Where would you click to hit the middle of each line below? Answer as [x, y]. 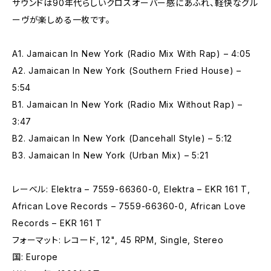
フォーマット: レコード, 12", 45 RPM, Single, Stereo [118, 240]
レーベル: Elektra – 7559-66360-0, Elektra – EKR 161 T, [131, 189]
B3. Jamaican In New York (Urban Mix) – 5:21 [110, 155]
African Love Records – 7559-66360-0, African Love [129, 206]
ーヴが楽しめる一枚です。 [61, 20]
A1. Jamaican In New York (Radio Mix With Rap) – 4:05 [132, 54]
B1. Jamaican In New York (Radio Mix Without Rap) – [127, 104]
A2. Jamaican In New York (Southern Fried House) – [127, 70]
